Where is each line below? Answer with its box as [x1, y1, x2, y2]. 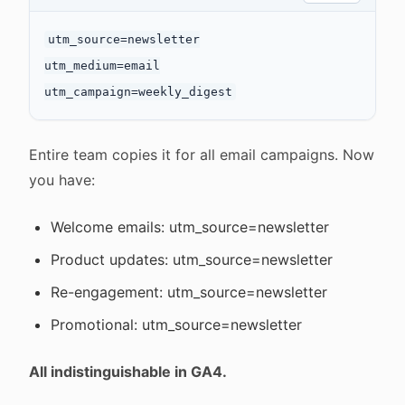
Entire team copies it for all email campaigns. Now [29, 146, 374, 164]
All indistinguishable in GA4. [29, 363, 227, 381]
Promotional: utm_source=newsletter [51, 316, 302, 334]
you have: [29, 171, 95, 189]
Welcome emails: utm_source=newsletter [51, 218, 329, 236]
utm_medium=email [44, 59, 160, 72]
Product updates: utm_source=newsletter [51, 250, 333, 268]
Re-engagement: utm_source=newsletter [51, 283, 327, 301]
